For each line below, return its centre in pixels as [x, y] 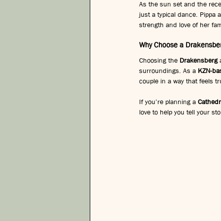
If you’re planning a [168, 101]
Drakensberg [199, 60]
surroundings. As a [168, 70]
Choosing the [159, 60]
